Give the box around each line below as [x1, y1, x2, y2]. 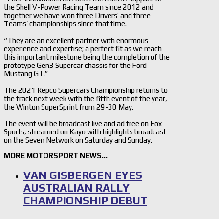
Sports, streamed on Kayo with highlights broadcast [4, 127, 166, 136]
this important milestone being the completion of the [4, 52, 170, 61]
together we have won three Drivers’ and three [4, 11, 151, 20]
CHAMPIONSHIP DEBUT [23, 194, 147, 207]
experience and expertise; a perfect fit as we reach [4, 44, 162, 53]
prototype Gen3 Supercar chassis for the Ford [4, 61, 147, 69]
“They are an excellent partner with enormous [4, 36, 148, 44]
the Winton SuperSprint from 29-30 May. [4, 102, 133, 111]
